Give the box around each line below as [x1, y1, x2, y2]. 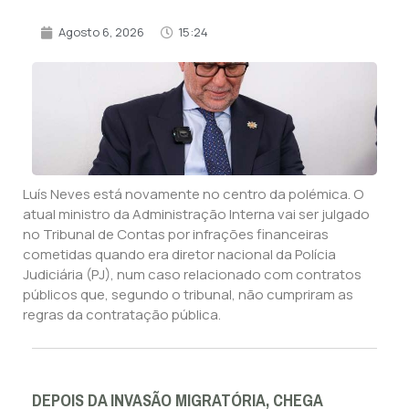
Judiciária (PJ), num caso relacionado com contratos [23, 265, 362, 285]
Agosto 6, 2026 [58, 24, 144, 41]
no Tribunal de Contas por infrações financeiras [23, 225, 329, 245]
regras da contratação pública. [23, 305, 221, 325]
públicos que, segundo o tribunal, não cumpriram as [23, 285, 353, 305]
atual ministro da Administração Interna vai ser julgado [23, 204, 370, 225]
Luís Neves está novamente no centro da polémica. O [23, 184, 363, 204]
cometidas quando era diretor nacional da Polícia [23, 245, 336, 265]
